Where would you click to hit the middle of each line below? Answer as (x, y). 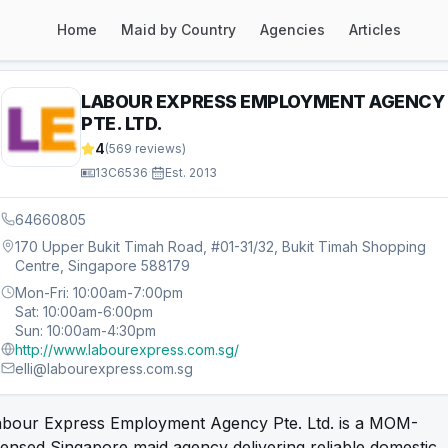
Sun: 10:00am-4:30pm (85, 330)
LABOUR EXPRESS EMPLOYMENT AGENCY (263, 101)
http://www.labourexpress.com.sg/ (127, 349)
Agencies (292, 29)
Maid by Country (178, 29)
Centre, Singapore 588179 (102, 265)
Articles (375, 29)
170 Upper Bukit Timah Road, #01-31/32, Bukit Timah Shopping (220, 246)
